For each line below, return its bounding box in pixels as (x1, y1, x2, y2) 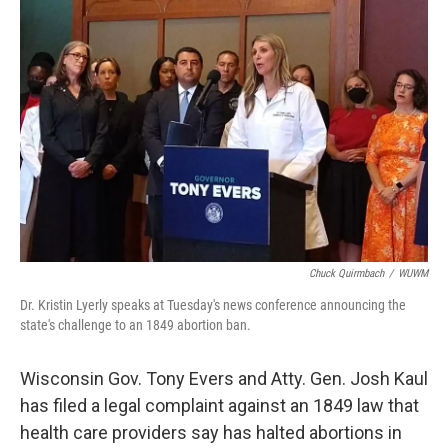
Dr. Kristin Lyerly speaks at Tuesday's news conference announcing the (20, 297, 406, 313)
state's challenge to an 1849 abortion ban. (20, 317, 251, 333)
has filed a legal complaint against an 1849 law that (20, 395, 419, 416)
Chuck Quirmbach (309, 267, 384, 280)
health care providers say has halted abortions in (20, 422, 402, 443)
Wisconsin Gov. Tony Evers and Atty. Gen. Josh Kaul (20, 368, 428, 389)
